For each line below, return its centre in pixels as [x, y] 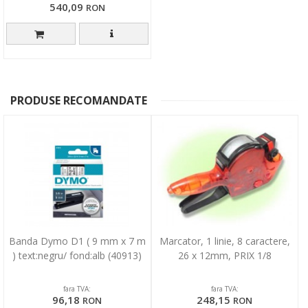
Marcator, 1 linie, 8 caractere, [224, 241]
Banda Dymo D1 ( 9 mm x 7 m [77, 241]
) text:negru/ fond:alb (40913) [77, 256]
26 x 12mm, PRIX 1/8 [224, 256]
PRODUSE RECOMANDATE [79, 101]
